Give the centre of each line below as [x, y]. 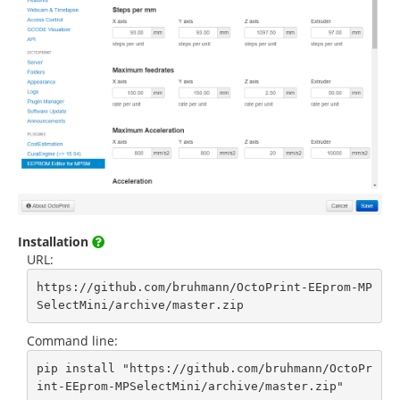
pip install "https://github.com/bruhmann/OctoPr [204, 368]
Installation [55, 242]
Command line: [72, 341]
